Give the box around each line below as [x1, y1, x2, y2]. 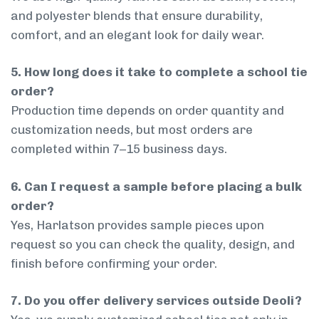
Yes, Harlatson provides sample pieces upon [11, 217, 264, 232]
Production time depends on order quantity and [11, 103, 284, 118]
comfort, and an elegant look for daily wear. [11, 27, 264, 42]
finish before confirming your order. [11, 256, 217, 271]
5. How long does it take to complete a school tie [11, 65, 308, 80]
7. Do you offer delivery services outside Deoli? [11, 293, 302, 308]
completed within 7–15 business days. [11, 142, 227, 157]
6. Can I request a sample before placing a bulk [11, 179, 302, 194]
